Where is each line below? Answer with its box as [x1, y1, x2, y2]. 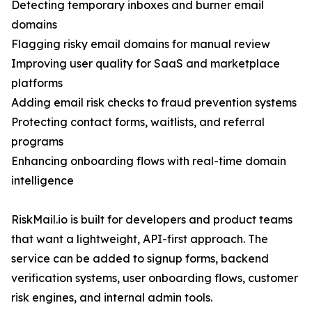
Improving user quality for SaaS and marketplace [11, 56, 280, 71]
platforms [11, 76, 63, 91]
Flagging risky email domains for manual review [11, 37, 270, 52]
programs [11, 134, 63, 149]
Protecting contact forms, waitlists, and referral [11, 115, 265, 130]
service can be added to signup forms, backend [11, 251, 269, 266]
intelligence [11, 173, 74, 188]
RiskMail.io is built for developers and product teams [11, 212, 292, 227]
